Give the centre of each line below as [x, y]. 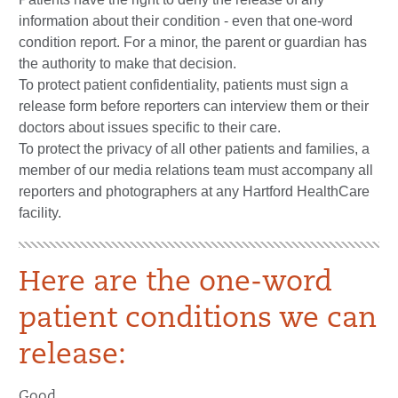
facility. [40, 212]
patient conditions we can [198, 319]
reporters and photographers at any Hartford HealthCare [194, 191]
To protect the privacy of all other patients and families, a [194, 148]
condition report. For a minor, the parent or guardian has [193, 42]
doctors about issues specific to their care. [150, 127]
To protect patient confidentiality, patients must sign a [183, 84]
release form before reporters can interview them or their [194, 106]
